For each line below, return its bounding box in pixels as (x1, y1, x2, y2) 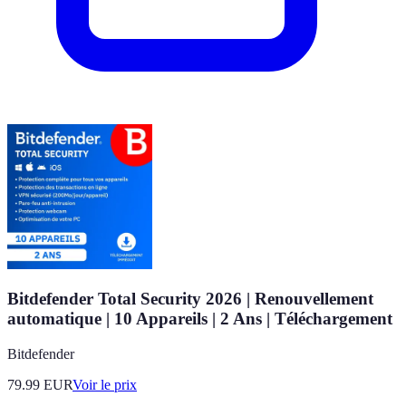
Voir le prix (72, 377, 137, 393)
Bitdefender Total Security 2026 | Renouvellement (7, 289, 373, 309)
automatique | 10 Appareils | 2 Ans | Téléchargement (7, 309, 392, 329)
